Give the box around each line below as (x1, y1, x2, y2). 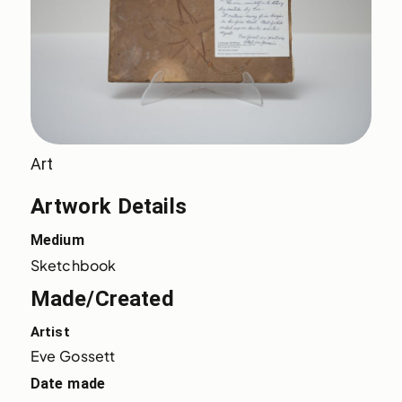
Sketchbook (30, 256, 117, 275)
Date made (30, 375, 106, 393)
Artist (30, 324, 70, 341)
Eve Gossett (30, 346, 116, 366)
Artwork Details (30, 194, 187, 220)
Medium (30, 232, 84, 249)
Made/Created (30, 286, 174, 312)
